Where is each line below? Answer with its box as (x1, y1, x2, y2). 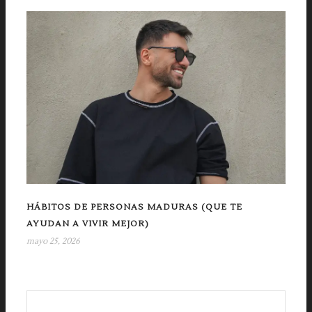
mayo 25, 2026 (26, 235, 80, 247)
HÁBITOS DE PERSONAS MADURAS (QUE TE (26, 201, 242, 212)
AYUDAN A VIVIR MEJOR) (26, 218, 149, 229)
